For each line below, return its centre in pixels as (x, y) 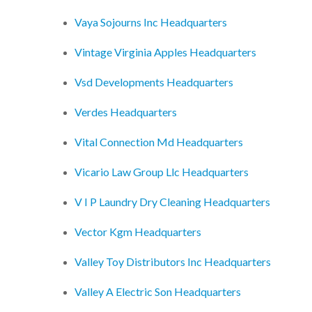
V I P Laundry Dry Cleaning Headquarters (172, 202)
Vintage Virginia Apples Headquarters (165, 52)
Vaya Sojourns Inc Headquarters (151, 22)
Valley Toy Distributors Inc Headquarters (173, 262)
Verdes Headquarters (126, 112)
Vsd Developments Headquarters (154, 82)
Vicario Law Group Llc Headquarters (162, 172)
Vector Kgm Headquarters (138, 232)
